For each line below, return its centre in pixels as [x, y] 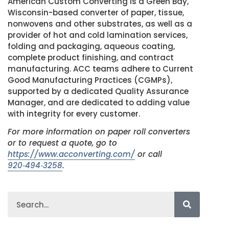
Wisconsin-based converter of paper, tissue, [96, 12]
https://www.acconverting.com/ [71, 154]
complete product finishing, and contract [91, 57]
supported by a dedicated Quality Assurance [98, 91]
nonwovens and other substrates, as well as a [100, 24]
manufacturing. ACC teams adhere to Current [100, 68]
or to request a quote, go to [62, 143]
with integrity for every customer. [74, 113]
